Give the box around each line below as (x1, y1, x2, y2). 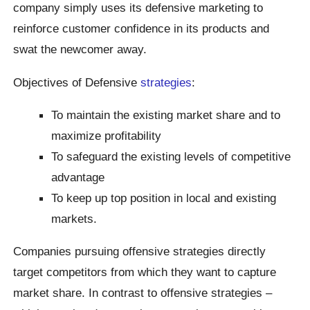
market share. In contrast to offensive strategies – (13, 286, 273, 300)
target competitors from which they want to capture (13, 265, 277, 280)
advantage (51, 170, 105, 184)
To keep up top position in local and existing (51, 190, 277, 205)
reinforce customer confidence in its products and (13, 21, 270, 36)
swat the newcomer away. (13, 42, 147, 57)
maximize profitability (51, 128, 162, 143)
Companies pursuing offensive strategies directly (13, 244, 266, 259)
